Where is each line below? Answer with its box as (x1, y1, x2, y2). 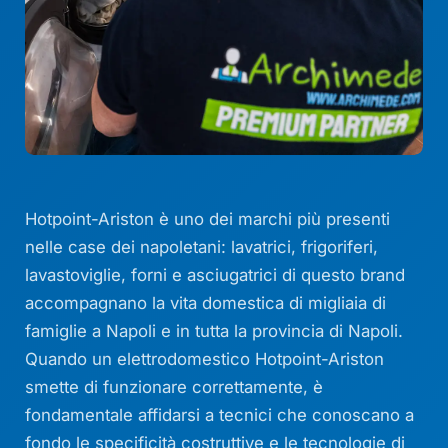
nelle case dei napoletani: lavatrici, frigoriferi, (25, 237, 379, 258)
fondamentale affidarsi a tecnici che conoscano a (25, 405, 415, 426)
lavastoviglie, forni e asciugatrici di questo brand (25, 265, 406, 286)
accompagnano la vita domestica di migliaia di (25, 293, 387, 314)
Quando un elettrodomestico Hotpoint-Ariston (25, 349, 385, 370)
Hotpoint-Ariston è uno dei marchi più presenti (25, 209, 391, 230)
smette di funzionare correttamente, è (25, 377, 324, 398)
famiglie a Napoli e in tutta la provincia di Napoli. (25, 321, 404, 342)
